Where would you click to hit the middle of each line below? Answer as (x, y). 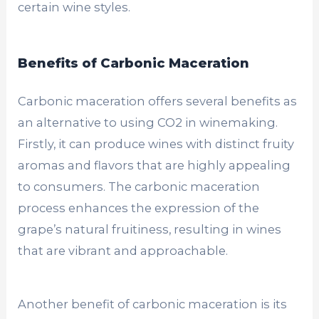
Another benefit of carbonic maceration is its (153, 304)
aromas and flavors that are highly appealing (155, 165)
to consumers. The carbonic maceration (139, 186)
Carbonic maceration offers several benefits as (158, 101)
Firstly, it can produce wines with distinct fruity (156, 143)
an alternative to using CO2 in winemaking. (148, 122)
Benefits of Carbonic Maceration (134, 63)
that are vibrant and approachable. (123, 250)
